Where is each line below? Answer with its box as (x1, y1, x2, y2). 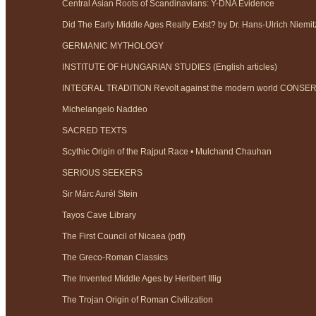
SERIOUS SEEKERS (62, 168, 142, 178)
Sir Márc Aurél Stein (62, 189, 138, 200)
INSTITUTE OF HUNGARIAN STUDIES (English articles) (62, 62, 277, 73)
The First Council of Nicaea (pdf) (62, 231, 186, 242)
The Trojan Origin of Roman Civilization (62, 295, 213, 305)
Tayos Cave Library (62, 210, 136, 221)
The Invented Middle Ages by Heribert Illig (62, 274, 221, 284)
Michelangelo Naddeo (62, 104, 147, 115)
